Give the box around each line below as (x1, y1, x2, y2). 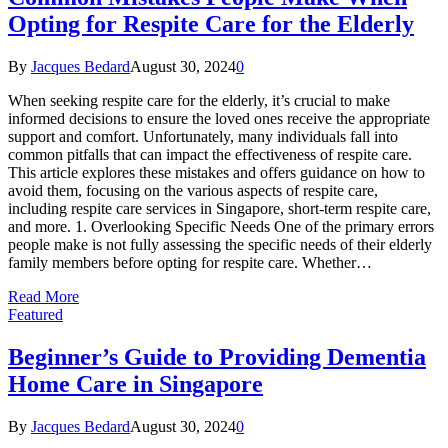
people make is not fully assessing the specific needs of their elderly (8, 236, 432, 254)
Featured (8, 306, 63, 324)
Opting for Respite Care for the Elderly (8, 11, 414, 38)
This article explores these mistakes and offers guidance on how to (8, 164, 425, 182)
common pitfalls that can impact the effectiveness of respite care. (8, 146, 412, 164)
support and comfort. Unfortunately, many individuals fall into (8, 128, 398, 146)
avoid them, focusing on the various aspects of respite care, (8, 182, 378, 200)
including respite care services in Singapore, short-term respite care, (8, 200, 431, 218)
